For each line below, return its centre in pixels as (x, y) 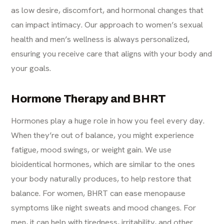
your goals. (31, 68)
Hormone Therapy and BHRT (89, 99)
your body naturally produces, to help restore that (101, 179)
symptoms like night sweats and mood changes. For (104, 208)
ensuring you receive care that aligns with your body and (112, 54)
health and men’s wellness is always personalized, (100, 39)
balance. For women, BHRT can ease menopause (98, 193)
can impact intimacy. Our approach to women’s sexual (107, 25)
